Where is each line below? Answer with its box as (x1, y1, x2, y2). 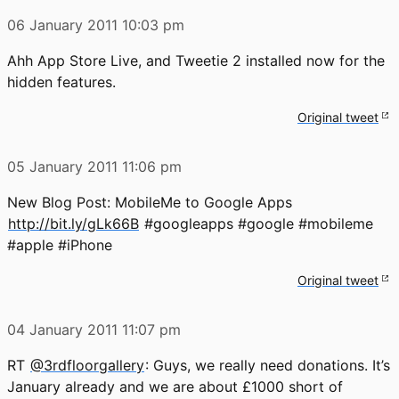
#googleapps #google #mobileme (140, 214, 373, 232)
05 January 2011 (7, 157, 118, 175)
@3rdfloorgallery (30, 355, 144, 374)
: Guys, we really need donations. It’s (145, 355, 390, 374)
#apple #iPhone (7, 235, 112, 254)
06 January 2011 (7, 15, 118, 34)
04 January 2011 (7, 320, 118, 338)
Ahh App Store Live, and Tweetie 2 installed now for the (7, 51, 385, 69)
